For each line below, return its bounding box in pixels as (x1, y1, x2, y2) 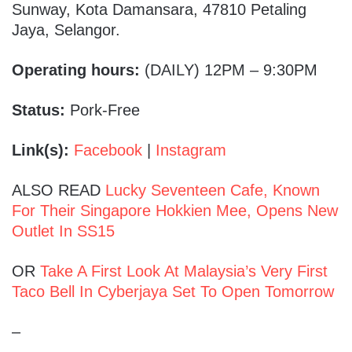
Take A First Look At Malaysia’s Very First (40, 262, 328, 280)
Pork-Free (70, 101, 140, 119)
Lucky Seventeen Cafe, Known (105, 181, 320, 199)
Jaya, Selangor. (12, 20, 120, 38)
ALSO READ (12, 181, 105, 199)
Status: (12, 101, 70, 119)
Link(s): (12, 141, 74, 159)
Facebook (74, 141, 142, 159)
